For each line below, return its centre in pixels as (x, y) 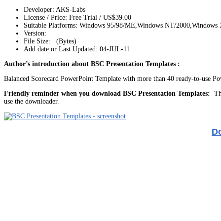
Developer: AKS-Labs (55, 9)
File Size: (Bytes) (50, 41)
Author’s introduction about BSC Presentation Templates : (92, 64)
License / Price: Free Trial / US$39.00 (77, 17)
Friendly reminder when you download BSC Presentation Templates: (107, 93)
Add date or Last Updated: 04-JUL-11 (77, 49)
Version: (35, 33)
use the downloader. (32, 101)
